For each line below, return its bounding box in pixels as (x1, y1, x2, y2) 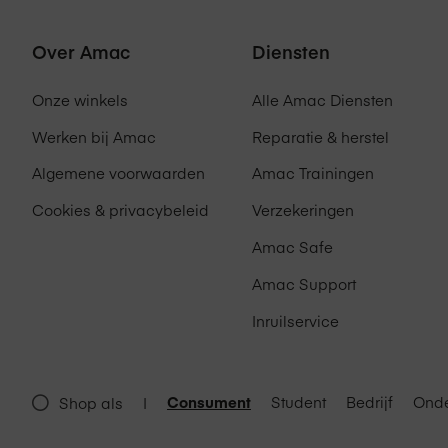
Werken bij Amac (32, 125, 156, 147)
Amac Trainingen (252, 162, 374, 184)
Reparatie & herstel (252, 125, 389, 147)
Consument (167, 391, 251, 413)
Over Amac (32, 38, 130, 64)
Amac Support (252, 273, 356, 295)
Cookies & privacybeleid (32, 199, 209, 221)
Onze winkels (32, 88, 128, 110)
